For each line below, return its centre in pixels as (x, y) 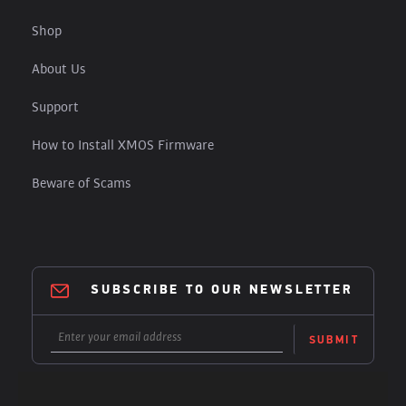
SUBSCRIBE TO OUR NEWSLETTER (222, 291)
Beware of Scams (82, 184)
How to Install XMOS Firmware (123, 146)
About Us (59, 70)
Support (55, 108)
